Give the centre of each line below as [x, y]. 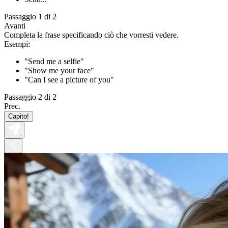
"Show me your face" [59, 70]
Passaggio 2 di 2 [30, 97]
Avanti [15, 25]
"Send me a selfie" [54, 61]
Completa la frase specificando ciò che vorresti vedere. [91, 35]
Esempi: [17, 44]
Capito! [19, 116]
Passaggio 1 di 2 [30, 16]
